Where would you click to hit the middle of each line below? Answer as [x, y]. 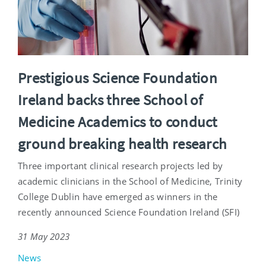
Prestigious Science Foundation [118, 77]
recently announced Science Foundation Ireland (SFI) [129, 212]
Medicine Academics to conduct [118, 121]
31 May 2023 [44, 236]
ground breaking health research [123, 143]
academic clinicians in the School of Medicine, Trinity [130, 181]
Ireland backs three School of [110, 99]
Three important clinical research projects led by [121, 165]
